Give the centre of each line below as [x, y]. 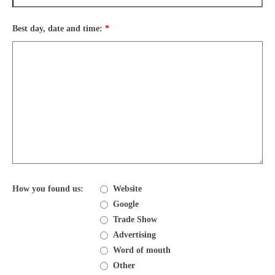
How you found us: [48, 189]
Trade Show [135, 219]
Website [127, 189]
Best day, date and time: [59, 29]
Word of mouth [141, 250]
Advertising [134, 235]
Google [126, 204]
